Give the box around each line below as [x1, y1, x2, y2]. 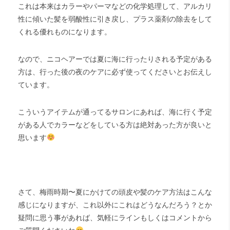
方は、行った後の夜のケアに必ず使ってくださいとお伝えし [18, 67, 212, 76]
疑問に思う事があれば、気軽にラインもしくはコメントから [18, 213, 212, 222]
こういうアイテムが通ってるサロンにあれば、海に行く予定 [18, 107, 212, 116]
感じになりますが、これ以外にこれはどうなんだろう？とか [18, 200, 212, 209]
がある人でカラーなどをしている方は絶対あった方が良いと [18, 120, 212, 129]
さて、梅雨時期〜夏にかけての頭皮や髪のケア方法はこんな [18, 187, 212, 196]
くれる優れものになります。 [18, 27, 111, 36]
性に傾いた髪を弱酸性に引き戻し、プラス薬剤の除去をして [18, 14, 212, 23]
